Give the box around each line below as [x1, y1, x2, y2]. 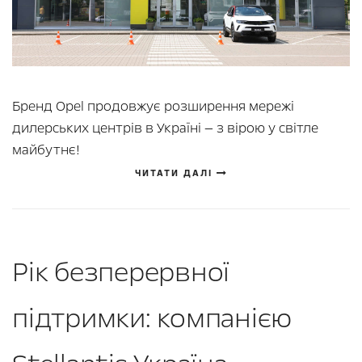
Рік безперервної [12, 253, 229, 291]
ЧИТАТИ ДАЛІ [134, 166, 217, 179]
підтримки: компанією [12, 299, 292, 337]
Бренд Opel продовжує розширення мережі [12, 96, 294, 116]
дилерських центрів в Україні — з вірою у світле [12, 118, 318, 137]
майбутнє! [12, 140, 80, 159]
